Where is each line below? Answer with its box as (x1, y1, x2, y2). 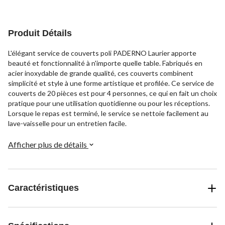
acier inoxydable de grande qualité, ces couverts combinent (8, 69, 193, 78)
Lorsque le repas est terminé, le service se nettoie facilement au (8, 109, 208, 118)
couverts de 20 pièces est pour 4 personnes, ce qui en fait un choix (8, 89, 217, 98)
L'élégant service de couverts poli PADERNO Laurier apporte (8, 49, 196, 58)
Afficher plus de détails (8, 140, 88, 150)
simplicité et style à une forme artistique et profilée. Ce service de (8, 79, 214, 88)
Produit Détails (8, 28, 72, 39)
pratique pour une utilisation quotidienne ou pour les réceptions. (8, 99, 210, 108)
